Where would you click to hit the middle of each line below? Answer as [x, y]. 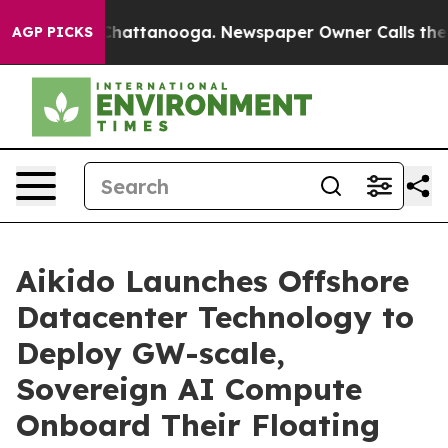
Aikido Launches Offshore [212, 281]
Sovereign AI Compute [189, 389]
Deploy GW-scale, [150, 353]
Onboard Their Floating [198, 425]
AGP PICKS [52, 32]
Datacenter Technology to [215, 317]
